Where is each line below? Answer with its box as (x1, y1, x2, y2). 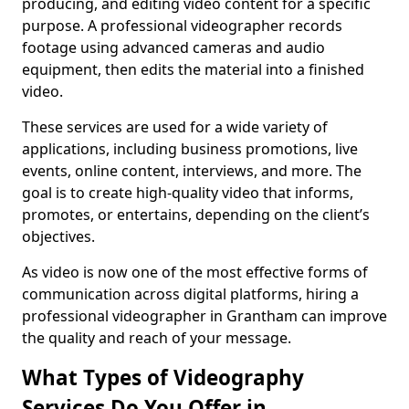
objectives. (22, 226, 95, 246)
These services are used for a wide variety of (22, 117, 328, 137)
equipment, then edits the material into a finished (22, 59, 364, 79)
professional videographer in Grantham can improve (22, 306, 387, 326)
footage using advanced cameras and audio (22, 37, 325, 58)
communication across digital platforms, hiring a (22, 284, 359, 304)
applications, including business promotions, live (22, 139, 358, 159)
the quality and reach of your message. (22, 328, 291, 348)
